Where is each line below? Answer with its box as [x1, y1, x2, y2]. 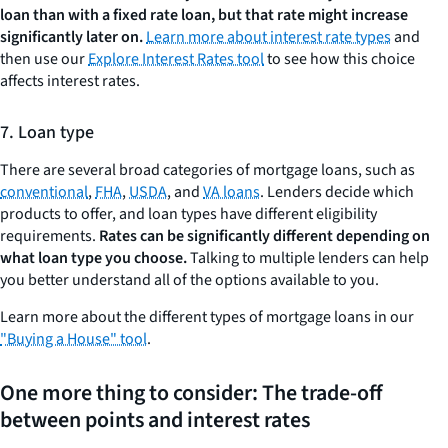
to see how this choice [264, 48, 415, 71]
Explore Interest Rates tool [88, 48, 264, 71]
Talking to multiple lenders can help [190, 247, 429, 270]
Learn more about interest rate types [146, 26, 391, 49]
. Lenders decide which [260, 181, 414, 204]
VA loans [203, 181, 260, 204]
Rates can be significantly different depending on [99, 225, 430, 248]
